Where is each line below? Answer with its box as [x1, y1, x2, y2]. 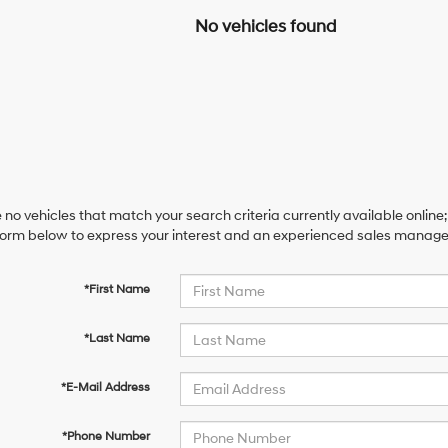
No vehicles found [195, 15, 336, 37]
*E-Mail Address [60, 380, 150, 395]
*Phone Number [61, 429, 150, 444]
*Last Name [83, 331, 150, 346]
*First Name [83, 282, 150, 297]
